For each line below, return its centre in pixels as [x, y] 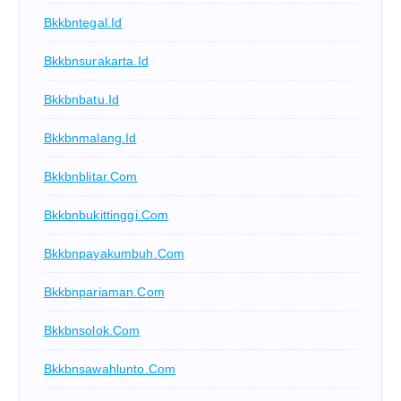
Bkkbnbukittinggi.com [106, 214]
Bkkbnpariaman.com [104, 291]
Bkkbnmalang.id [90, 137]
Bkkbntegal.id [83, 22]
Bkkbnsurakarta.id [96, 60]
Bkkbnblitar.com [90, 176]
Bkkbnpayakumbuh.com [114, 253]
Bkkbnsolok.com [92, 330]
